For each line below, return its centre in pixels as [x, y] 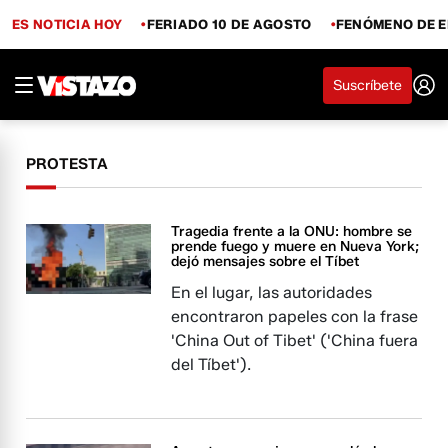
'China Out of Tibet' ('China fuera [295, 340]
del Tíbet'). [211, 364]
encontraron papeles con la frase [295, 316]
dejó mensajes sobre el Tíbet [265, 261]
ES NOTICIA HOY [67, 23]
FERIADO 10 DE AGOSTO [229, 23]
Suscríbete [367, 85]
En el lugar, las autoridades [272, 292]
